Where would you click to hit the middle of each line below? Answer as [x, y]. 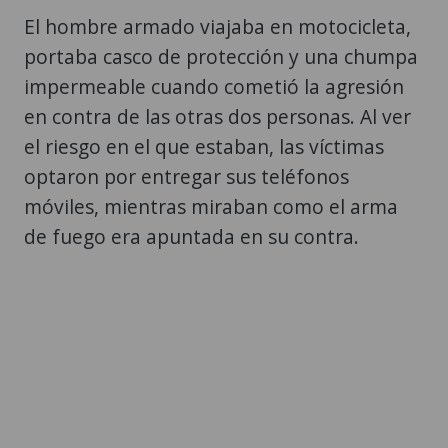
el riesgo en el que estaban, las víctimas [204, 147]
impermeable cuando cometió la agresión [214, 87]
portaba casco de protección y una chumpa [221, 57]
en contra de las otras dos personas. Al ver [217, 117]
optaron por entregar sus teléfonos [186, 177]
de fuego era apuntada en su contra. [191, 237]
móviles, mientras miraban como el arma [211, 207]
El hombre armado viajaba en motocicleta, [217, 27]
